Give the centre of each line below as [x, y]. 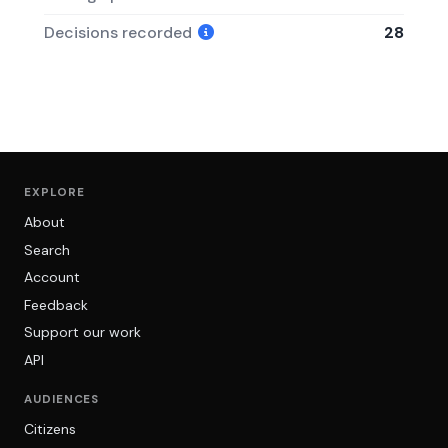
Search [47, 249]
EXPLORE [54, 192]
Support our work [82, 332]
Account [52, 277]
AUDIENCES [62, 400]
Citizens [50, 429]
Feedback [56, 304]
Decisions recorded [120, 33]
